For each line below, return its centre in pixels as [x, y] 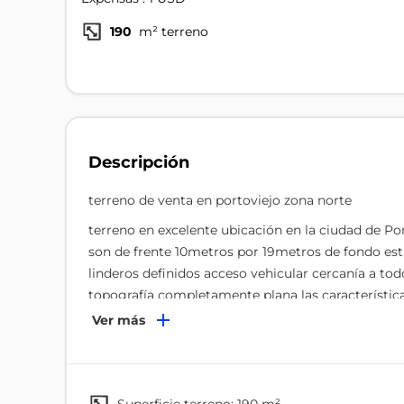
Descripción [139, 162]
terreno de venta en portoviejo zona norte [220, 200]
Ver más [122, 320]
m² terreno [172, 32]
